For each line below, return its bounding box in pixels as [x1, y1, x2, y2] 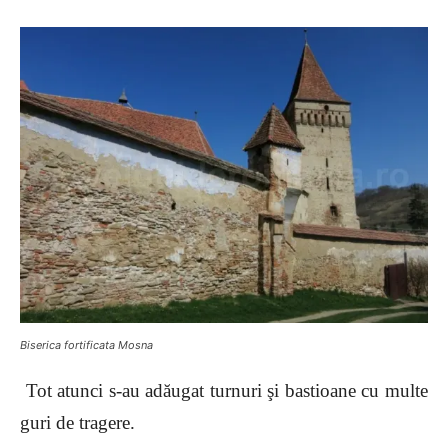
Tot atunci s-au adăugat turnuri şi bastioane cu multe [20, 380, 428, 402]
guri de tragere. [20, 412, 135, 434]
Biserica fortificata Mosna [20, 338, 153, 353]
